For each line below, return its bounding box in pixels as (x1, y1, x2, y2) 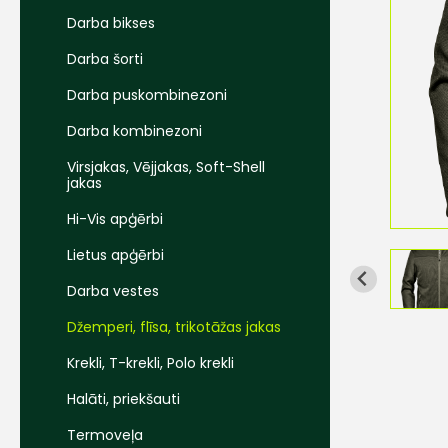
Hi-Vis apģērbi (67, 209, 163, 229)
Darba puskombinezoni (67, 85, 227, 105)
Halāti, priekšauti (67, 389, 180, 409)
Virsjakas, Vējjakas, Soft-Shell (67, 157, 265, 177)
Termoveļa (67, 425, 143, 445)
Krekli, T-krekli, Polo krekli (67, 353, 234, 373)
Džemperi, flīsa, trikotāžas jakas (67, 317, 281, 337)
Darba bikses (67, 13, 155, 33)
